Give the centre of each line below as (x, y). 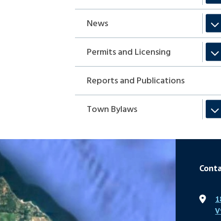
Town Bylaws (112, 110)
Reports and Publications (136, 81)
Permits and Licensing (129, 52)
